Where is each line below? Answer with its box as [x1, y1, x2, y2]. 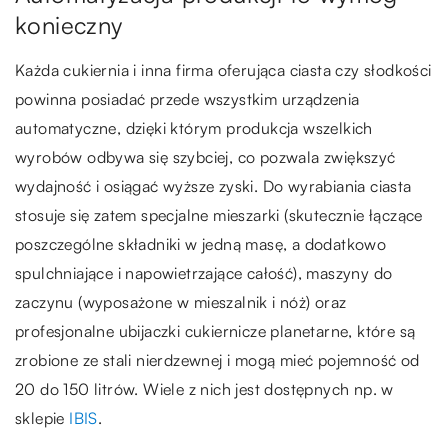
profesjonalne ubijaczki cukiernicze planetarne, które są [15, 320, 416, 341]
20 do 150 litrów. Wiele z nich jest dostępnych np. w [15, 378, 394, 399]
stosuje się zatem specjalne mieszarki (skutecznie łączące [15, 204, 423, 225]
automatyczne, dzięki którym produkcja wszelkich [15, 117, 373, 138]
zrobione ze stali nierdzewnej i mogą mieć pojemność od [15, 349, 420, 370]
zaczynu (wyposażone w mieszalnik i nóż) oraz [15, 291, 347, 312]
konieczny [15, 9, 123, 40]
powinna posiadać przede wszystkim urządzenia [15, 88, 360, 109]
